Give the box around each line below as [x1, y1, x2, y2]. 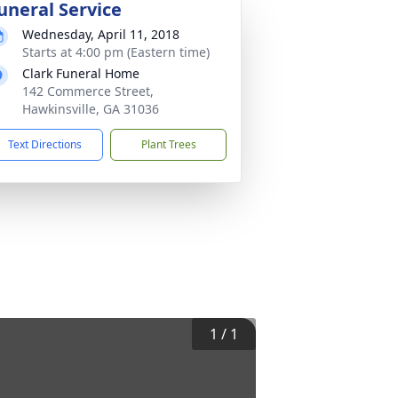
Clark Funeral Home [22, 65, 139, 82]
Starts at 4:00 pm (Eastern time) [22, 44, 210, 60]
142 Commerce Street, [22, 83, 154, 99]
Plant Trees [140, 137, 196, 152]
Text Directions [8, 137, 82, 152]
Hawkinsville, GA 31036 [22, 100, 159, 117]
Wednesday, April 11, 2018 [22, 26, 179, 43]
